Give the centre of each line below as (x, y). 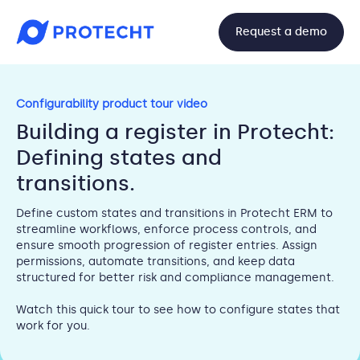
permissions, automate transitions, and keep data (155, 262)
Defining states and (119, 157)
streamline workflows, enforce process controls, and (166, 229)
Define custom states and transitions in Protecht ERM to (174, 213)
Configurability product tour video (112, 104)
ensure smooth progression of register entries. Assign (167, 245)
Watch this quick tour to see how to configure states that (178, 310)
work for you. (53, 326)
